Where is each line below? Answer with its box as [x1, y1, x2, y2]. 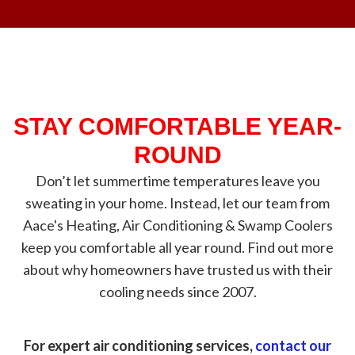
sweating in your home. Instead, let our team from [25, 194, 330, 212]
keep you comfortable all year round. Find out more [21, 239, 334, 256]
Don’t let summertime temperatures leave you [35, 172, 320, 189]
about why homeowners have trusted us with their [22, 261, 333, 278]
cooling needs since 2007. [98, 283, 257, 300]
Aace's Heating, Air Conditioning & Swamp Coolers [22, 216, 333, 234]
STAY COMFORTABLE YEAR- [13, 113, 342, 139]
